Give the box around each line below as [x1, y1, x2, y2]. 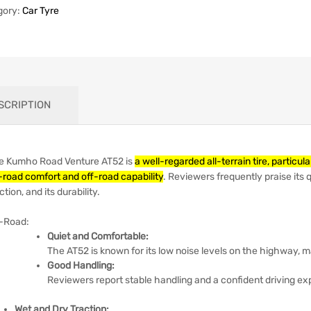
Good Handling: [47, 259, 115, 271]
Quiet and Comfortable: [47, 230, 149, 242]
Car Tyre [22, 4, 59, 17]
